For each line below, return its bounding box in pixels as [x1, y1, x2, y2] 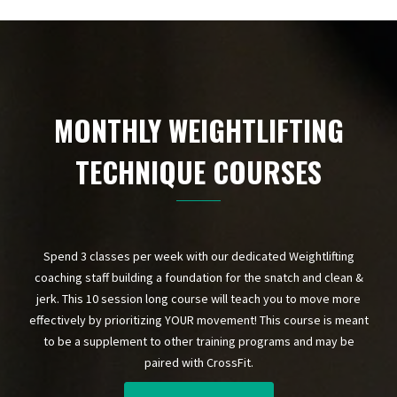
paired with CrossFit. [144, 354, 253, 370]
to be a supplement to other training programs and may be [43, 333, 354, 349]
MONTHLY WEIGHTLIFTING [53, 109, 344, 151]
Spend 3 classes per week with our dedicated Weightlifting [43, 248, 354, 264]
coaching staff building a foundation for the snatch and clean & [34, 269, 363, 285]
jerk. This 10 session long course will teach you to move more [36, 291, 361, 307]
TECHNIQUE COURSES [75, 151, 322, 192]
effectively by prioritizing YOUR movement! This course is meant [28, 312, 369, 328]
